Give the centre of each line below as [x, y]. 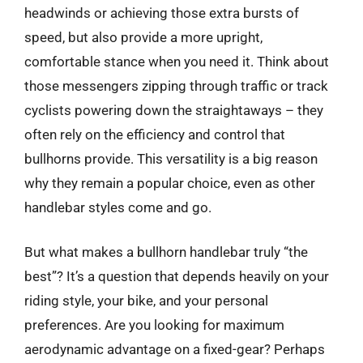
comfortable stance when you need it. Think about [177, 61]
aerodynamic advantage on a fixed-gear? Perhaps [175, 349]
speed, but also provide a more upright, [143, 37]
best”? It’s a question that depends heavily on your [177, 276]
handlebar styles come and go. [118, 207]
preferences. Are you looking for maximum [154, 325]
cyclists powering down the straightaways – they [174, 110]
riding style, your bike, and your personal [146, 301]
